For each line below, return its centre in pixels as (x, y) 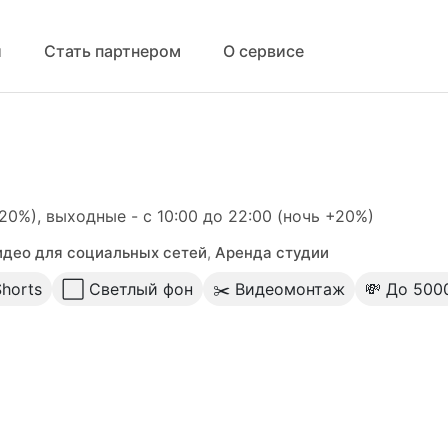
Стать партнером (112, 51)
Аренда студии (272, 252)
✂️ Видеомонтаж (279, 289)
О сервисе (263, 51)
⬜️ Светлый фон (127, 289)
